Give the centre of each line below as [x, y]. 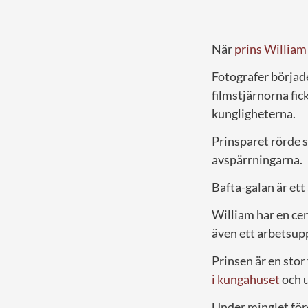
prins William [271, 48]
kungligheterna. [254, 113]
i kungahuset [246, 279]
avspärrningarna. [257, 159]
